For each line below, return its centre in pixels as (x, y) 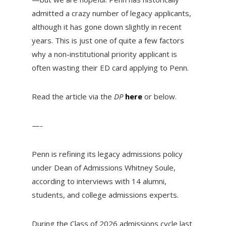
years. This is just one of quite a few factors (108, 41)
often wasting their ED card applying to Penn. (110, 68)
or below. (161, 97)
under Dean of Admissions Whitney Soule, (103, 168)
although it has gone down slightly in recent (106, 27)
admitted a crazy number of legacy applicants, (111, 13)
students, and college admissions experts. (106, 195)
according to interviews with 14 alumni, (99, 181)
